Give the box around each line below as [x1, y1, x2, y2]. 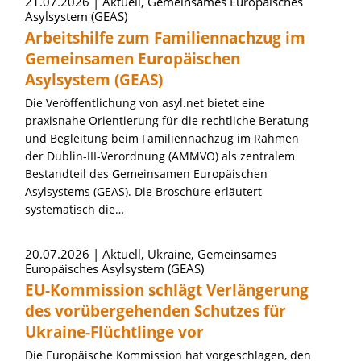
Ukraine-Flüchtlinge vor [25, 322, 204, 342]
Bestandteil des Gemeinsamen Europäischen [25, 166, 268, 181]
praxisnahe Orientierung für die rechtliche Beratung [25, 113, 309, 128]
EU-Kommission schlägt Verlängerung [25, 280, 309, 301]
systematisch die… [25, 201, 124, 217]
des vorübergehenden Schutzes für [25, 301, 286, 322]
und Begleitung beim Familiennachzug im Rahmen [25, 131, 299, 146]
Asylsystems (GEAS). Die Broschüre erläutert [25, 184, 262, 199]
